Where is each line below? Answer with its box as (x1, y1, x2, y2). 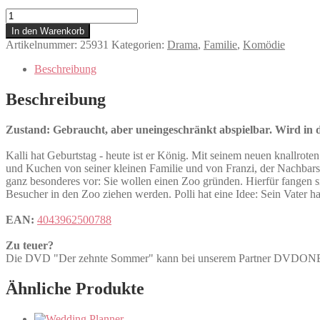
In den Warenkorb (11, 25, 84, 36)
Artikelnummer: (6, 38, 80, 51)
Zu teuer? (6, 239, 54, 251)
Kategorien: (111, 38, 167, 51)
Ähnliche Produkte (6, 279, 144, 298)
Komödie (243, 38, 285, 51)
